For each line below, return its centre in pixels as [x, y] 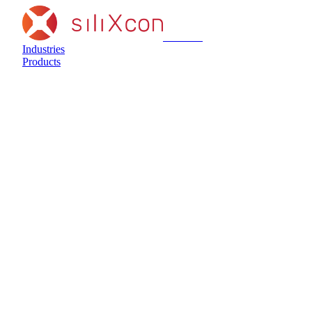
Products [41, 62]
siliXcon [184, 37]
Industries [44, 49]
